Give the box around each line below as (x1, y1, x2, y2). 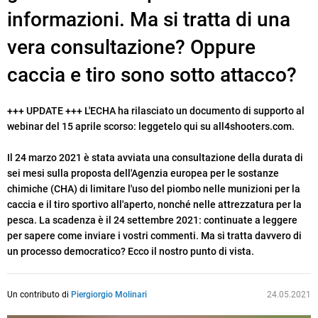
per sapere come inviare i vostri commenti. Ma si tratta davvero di (7, 230, 302, 242)
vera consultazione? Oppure (7, 35, 256, 60)
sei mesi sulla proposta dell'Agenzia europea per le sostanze (7, 168, 279, 180)
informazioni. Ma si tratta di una (7, 8, 290, 32)
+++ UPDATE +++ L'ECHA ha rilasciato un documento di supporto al (7, 105, 305, 117)
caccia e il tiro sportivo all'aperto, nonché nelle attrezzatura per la (7, 199, 302, 211)
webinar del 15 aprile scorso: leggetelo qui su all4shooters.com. (7, 121, 295, 133)
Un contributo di (7, 290, 71, 300)
